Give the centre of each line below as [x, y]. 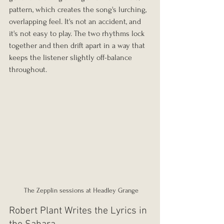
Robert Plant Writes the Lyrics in [79, 211]
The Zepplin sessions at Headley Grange [80, 190]
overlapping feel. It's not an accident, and [76, 21]
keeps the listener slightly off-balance [71, 57]
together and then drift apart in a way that [78, 45]
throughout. [28, 69]
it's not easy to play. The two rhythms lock [78, 33]
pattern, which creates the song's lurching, [79, 9]
